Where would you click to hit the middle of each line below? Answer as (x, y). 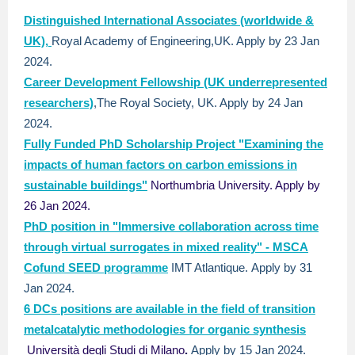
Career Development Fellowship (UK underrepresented (176, 82)
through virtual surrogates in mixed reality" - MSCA (166, 247)
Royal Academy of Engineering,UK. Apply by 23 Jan (185, 41)
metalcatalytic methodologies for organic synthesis (165, 329)
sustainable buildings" (86, 185)
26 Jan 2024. (57, 206)
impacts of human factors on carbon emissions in (160, 164)
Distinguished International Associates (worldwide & (169, 20)
